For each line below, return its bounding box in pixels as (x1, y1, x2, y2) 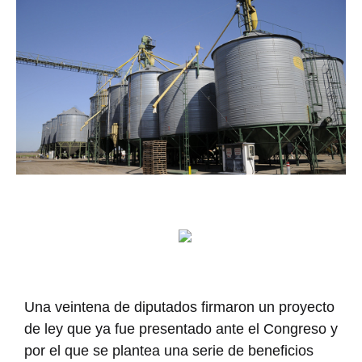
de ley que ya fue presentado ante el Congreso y (24, 320, 338, 337)
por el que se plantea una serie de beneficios (24, 342, 314, 359)
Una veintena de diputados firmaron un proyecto (24, 298, 335, 315)
